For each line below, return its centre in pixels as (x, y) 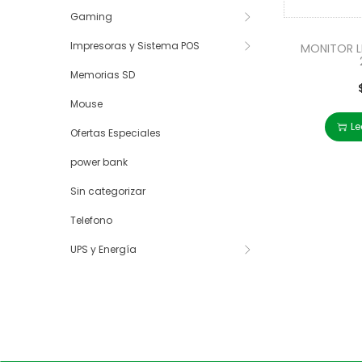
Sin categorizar (108, 192)
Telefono (91, 221)
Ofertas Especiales (116, 133)
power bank (99, 162)
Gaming (91, 17)
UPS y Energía (103, 250)
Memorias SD (103, 75)
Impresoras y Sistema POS (135, 46)
